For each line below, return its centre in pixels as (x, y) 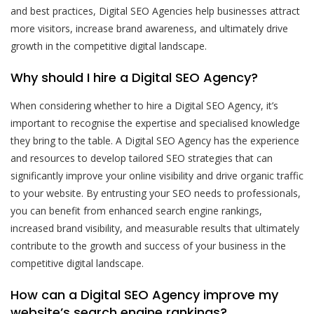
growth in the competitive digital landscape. (109, 46)
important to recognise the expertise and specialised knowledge (155, 123)
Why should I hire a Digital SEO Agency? (134, 77)
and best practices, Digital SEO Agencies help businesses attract (155, 11)
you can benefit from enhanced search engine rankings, (136, 210)
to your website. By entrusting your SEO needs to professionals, (156, 193)
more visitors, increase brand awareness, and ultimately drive (149, 28)
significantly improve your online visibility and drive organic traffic (157, 175)
